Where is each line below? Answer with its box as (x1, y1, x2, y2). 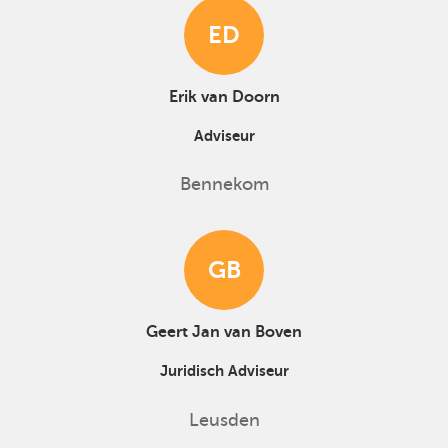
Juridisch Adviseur (159, 362, 289, 379)
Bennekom (179, 174, 269, 194)
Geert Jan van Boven (146, 323, 302, 341)
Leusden (188, 409, 260, 430)
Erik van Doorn (168, 87, 280, 106)
